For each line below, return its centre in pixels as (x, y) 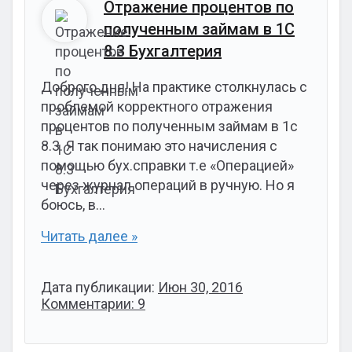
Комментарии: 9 (93, 304)
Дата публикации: (99, 287)
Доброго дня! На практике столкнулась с (174, 87)
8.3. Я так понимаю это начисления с (159, 146)
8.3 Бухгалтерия (163, 51)
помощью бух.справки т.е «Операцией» (167, 165)
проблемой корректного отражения (157, 106)
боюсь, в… (73, 205)
